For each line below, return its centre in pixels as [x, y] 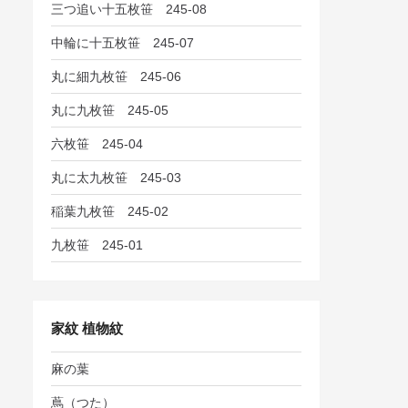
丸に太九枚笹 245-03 [117, 177]
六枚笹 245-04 [97, 143]
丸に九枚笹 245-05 [110, 110]
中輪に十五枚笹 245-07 [123, 42]
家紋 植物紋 [87, 328]
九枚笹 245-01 [97, 245]
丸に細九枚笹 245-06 [117, 76]
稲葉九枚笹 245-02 [110, 211]
